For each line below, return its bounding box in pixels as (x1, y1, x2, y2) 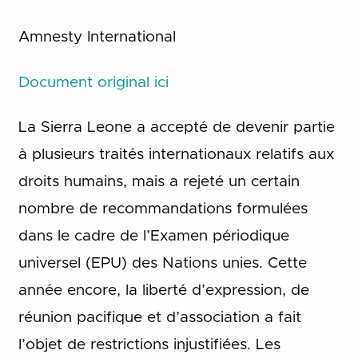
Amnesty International (18, 30, 176, 46)
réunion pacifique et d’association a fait (18, 310, 301, 326)
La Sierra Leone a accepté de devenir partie (18, 120, 335, 136)
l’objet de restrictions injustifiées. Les (18, 337, 280, 353)
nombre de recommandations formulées (18, 201, 308, 217)
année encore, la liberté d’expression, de (18, 283, 309, 299)
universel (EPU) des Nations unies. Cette (18, 256, 307, 272)
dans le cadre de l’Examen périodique (18, 229, 289, 245)
